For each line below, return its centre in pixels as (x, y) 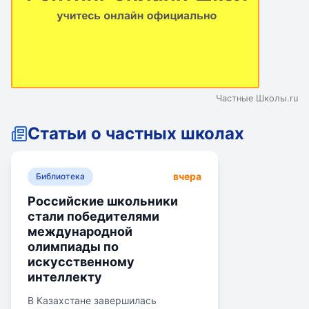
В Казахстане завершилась (92, 300)
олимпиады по (73, 246)
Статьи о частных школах (136, 133)
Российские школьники (103, 201)
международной (80, 231)
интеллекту (65, 277)
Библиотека (60, 176)
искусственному (81, 261)
